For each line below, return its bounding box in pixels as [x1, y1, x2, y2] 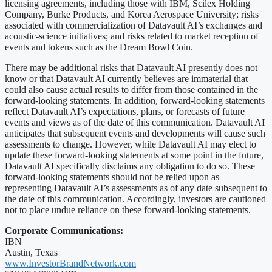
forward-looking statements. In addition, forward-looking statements [5, 95, 265, 106]
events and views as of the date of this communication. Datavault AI [5, 117, 265, 127]
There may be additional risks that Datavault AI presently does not [5, 62, 257, 73]
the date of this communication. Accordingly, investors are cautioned [5, 193, 266, 204]
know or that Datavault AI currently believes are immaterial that [5, 73, 248, 84]
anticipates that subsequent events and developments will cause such [5, 127, 265, 138]
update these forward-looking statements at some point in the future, [5, 149, 263, 160]
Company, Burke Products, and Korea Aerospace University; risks [5, 8, 259, 19]
